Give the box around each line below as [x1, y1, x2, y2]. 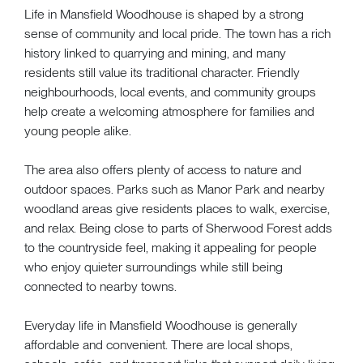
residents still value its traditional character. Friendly [24, 64, 300, 80]
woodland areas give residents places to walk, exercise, [24, 200, 330, 216]
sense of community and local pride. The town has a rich [24, 25, 331, 41]
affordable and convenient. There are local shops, [24, 336, 293, 352]
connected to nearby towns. [24, 278, 177, 294]
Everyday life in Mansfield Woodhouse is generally [24, 317, 297, 333]
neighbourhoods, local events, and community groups [24, 83, 316, 100]
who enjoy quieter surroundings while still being [24, 258, 283, 275]
